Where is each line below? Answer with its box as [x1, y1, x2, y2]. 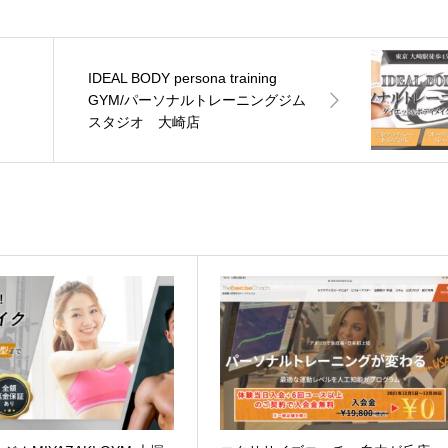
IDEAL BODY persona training [88, 69, 278, 86]
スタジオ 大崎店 [88, 113, 201, 130]
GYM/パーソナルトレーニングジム [88, 91, 307, 108]
